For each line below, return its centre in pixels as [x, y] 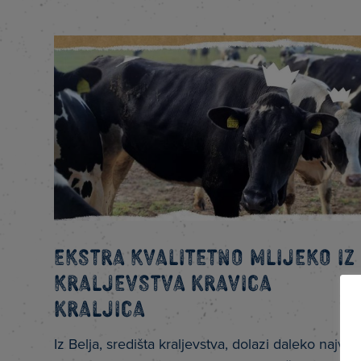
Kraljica [100, 307]
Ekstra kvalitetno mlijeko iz [205, 256]
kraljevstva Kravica [163, 282]
